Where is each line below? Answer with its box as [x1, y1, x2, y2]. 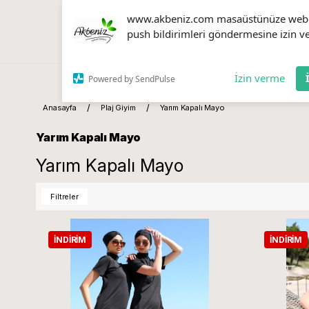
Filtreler [50, 192, 79, 201]
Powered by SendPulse [88, 72, 175, 85]
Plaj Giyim [101, 103, 136, 112]
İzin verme [235, 71, 285, 85]
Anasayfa [43, 103, 77, 112]
